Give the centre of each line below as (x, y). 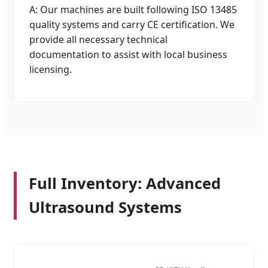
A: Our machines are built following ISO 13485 (133, 9)
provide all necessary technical (98, 39)
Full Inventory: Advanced (125, 183)
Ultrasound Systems (105, 207)
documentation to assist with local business (128, 54)
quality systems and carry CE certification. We (132, 24)
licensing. (51, 69)
